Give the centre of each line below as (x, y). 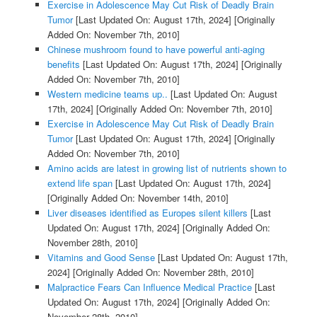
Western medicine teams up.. (107, 94)
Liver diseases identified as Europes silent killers (147, 213)
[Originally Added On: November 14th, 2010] (138, 198)
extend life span (80, 183)
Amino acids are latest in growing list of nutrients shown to (167, 168)
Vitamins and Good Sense (101, 258)
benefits (63, 64)
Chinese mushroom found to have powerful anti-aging (156, 50)
